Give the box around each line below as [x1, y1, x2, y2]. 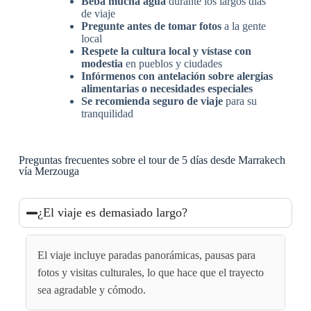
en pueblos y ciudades [122, 58, 222, 70]
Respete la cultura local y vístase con [81, 45, 251, 58]
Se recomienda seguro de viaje [81, 95, 223, 108]
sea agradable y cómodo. [37, 284, 146, 296]
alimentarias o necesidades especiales [81, 83, 253, 95]
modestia [81, 58, 123, 70]
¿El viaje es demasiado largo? [37, 205, 187, 220]
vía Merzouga [18, 165, 79, 178]
